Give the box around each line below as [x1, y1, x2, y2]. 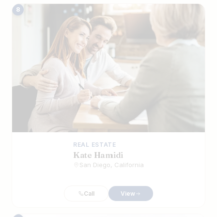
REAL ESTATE [73, 141, 116, 149]
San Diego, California [79, 161, 144, 169]
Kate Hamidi [73, 150, 124, 160]
